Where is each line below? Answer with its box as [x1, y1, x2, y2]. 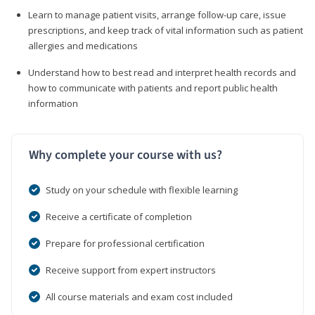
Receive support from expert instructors [46, 263, 216, 276]
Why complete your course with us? [29, 146, 222, 164]
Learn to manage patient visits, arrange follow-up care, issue [28, 8, 286, 21]
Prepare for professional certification [46, 236, 205, 250]
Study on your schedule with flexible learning [46, 183, 238, 196]
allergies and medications [28, 39, 138, 52]
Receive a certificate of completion [46, 210, 192, 223]
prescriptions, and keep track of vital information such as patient [28, 23, 303, 37]
